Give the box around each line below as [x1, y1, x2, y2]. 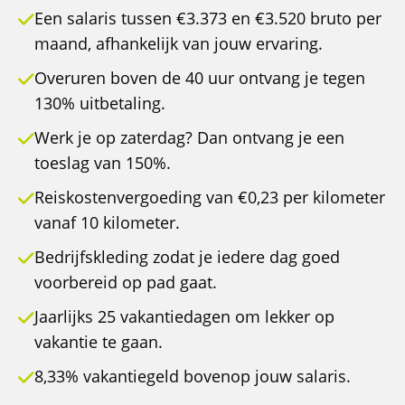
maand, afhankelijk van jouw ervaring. [34, 33, 323, 55]
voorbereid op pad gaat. [34, 271, 217, 294]
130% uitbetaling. [34, 92, 165, 115]
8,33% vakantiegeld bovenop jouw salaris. [34, 365, 351, 388]
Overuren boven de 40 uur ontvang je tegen [34, 67, 365, 89]
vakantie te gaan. [34, 331, 163, 353]
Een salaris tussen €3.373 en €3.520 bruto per [34, 7, 381, 30]
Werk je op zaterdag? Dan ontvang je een [34, 127, 344, 149]
